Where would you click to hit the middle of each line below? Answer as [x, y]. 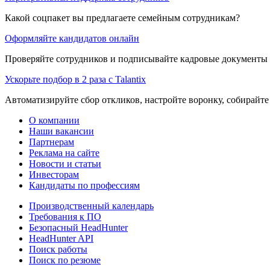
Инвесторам [54, 174]
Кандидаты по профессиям [84, 185]
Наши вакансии [61, 131]
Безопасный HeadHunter [78, 227]
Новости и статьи [65, 163]
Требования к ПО [65, 216]
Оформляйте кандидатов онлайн [72, 38]
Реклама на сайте [64, 152]
